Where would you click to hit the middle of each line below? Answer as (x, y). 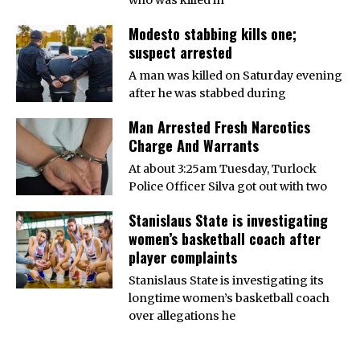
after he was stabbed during (207, 93)
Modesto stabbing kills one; (213, 33)
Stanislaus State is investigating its (226, 280)
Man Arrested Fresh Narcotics (219, 127)
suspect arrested (180, 52)
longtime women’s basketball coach (229, 298)
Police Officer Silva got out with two (228, 186)
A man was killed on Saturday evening (235, 75)
